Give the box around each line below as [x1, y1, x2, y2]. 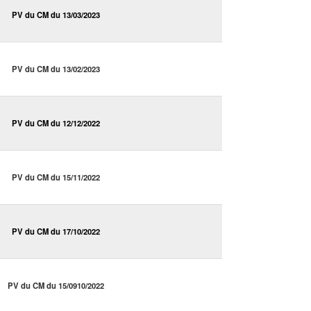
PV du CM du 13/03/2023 [12, 9, 100, 21]
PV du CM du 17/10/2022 [12, 226, 100, 237]
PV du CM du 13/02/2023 [12, 63, 100, 75]
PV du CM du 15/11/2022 [12, 171, 100, 183]
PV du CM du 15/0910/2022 [8, 280, 104, 292]
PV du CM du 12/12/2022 [12, 117, 100, 129]
